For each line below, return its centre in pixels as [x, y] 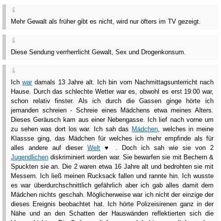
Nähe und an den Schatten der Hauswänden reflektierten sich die [112, 213]
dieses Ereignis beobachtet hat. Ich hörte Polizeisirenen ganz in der [112, 204]
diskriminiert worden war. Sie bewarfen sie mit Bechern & [131, 157]
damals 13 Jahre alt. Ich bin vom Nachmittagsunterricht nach [123, 82]
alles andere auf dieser [49, 147]
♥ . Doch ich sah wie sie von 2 [157, 147]
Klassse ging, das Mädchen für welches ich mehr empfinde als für [112, 138]
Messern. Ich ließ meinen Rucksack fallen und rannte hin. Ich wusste [112, 176]
